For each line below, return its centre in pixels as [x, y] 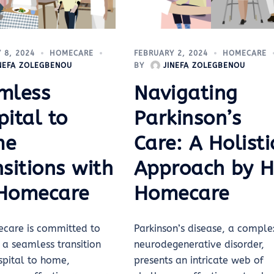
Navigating [186, 93]
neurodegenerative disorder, [199, 244]
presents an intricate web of [198, 260]
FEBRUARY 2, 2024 [171, 53]
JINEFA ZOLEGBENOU [204, 65]
